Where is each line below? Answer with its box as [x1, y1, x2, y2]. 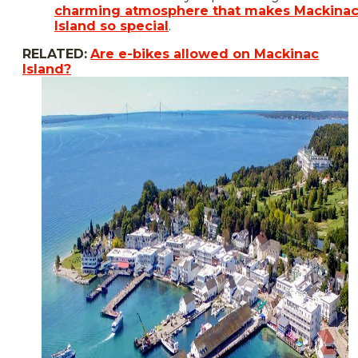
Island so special [54, 18, 169, 34]
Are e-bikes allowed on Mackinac [90, 46, 319, 62]
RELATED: [22, 46, 87, 62]
